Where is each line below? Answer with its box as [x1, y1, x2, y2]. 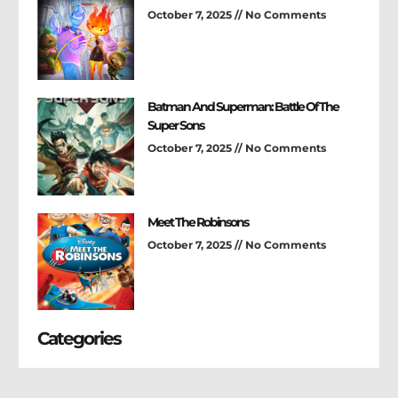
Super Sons [147, 117, 204, 134]
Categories [37, 327, 121, 349]
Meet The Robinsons [147, 213, 249, 230]
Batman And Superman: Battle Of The [147, 99, 339, 115]
